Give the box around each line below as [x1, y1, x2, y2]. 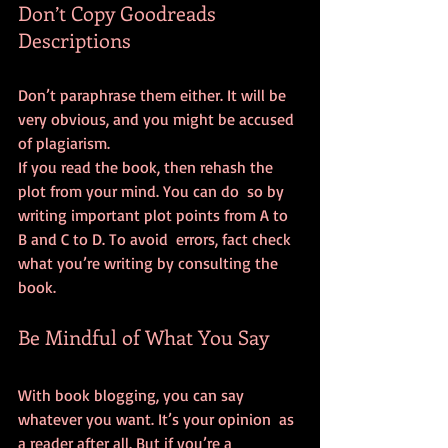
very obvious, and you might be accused [18, 109, 298, 130]
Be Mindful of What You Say [18, 323, 269, 351]
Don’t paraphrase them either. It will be [18, 85, 290, 106]
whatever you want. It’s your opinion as [18, 409, 298, 430]
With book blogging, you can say [18, 385, 248, 406]
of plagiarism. [18, 133, 110, 154]
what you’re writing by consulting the [18, 253, 282, 274]
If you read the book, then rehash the [18, 157, 277, 178]
